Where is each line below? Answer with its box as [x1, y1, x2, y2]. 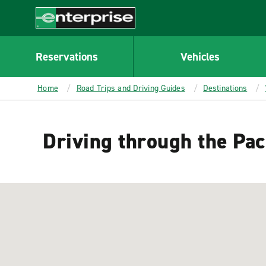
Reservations [35, 49, 98, 64]
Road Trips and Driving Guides [76, 83, 185, 94]
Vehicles [180, 49, 220, 64]
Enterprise [36, 28, 79, 41]
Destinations [203, 83, 248, 94]
